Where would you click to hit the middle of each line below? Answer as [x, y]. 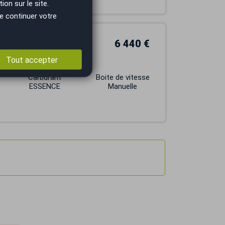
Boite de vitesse [123, 77]
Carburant [45, 77]
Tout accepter [32, 60]
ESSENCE [45, 86]
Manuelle [123, 86]
